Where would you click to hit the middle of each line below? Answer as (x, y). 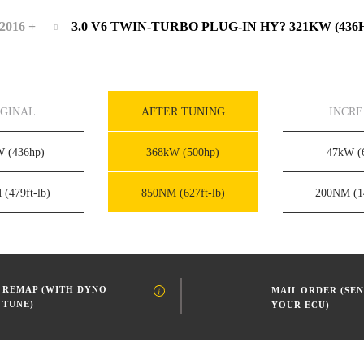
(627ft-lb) (202, 193)
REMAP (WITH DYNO (55, 289)
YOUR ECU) (301, 305)
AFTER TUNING (183, 111)
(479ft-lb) (27, 193)
